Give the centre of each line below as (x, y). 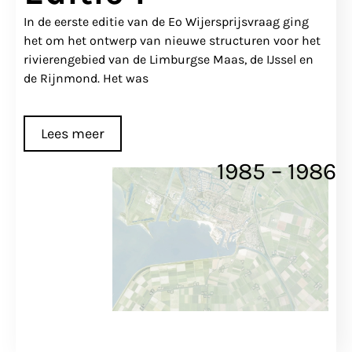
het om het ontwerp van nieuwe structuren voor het (172, 41)
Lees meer (73, 133)
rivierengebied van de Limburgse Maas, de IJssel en (169, 60)
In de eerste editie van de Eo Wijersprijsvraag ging (166, 22)
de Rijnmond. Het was (86, 79)
